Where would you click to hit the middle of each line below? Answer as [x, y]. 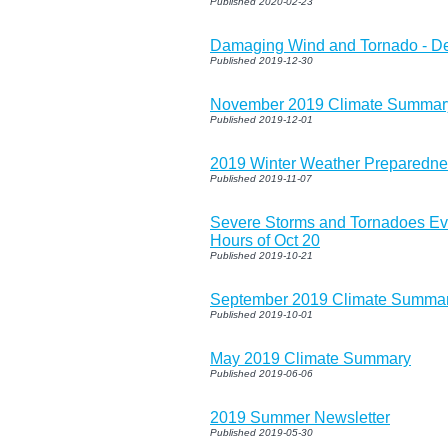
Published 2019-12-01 [261, 119]
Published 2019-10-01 [261, 314]
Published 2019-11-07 [261, 178]
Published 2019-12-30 [261, 60]
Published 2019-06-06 [261, 373]
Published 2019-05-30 [261, 432]
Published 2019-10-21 [261, 255]
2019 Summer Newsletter [300, 417]
